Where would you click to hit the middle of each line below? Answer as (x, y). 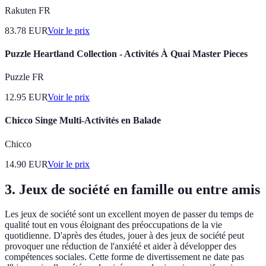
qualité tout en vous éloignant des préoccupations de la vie (113, 225)
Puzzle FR (24, 77)
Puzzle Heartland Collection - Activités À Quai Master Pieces (126, 53)
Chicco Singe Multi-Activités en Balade (83, 121)
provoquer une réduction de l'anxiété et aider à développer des (121, 246)
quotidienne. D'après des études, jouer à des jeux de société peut (124, 236)
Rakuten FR (28, 10)
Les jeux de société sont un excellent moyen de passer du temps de (129, 214)
